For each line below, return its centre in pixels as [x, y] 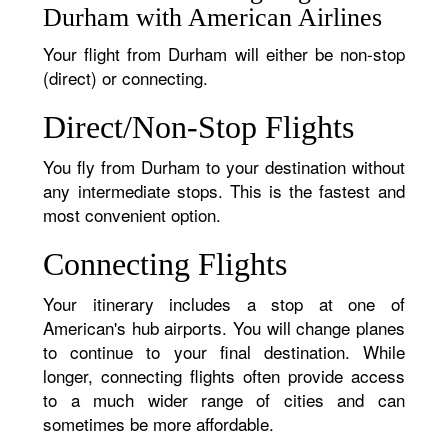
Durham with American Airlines [213, 17]
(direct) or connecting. [126, 77]
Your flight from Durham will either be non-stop [224, 53]
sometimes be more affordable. [159, 423]
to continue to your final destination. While [224, 351]
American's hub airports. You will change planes [224, 327]
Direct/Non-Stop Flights [199, 127]
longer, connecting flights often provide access [224, 375]
